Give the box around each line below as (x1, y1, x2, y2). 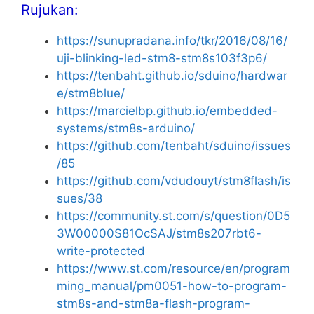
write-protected (57, 244, 145, 259)
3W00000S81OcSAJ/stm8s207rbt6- (57, 226, 261, 241)
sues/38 (57, 191, 102, 206)
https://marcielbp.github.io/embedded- (57, 104, 278, 118)
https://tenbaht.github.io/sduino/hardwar (57, 69, 287, 83)
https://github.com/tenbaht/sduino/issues (57, 139, 291, 153)
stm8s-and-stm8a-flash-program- (57, 296, 250, 311)
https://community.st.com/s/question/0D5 (57, 209, 290, 224)
